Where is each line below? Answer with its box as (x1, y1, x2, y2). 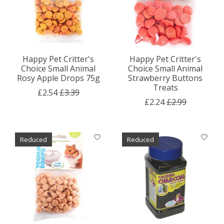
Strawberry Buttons (128, 72, 203, 84)
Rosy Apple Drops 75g (16, 72, 100, 84)
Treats (152, 82, 178, 93)
